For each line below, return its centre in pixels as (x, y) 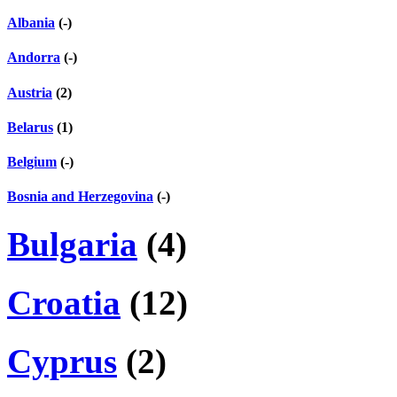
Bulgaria (72, 244)
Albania (31, 23)
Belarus (30, 127)
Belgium (32, 162)
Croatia (64, 303)
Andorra (34, 58)
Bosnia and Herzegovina (80, 197)
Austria (30, 92)
